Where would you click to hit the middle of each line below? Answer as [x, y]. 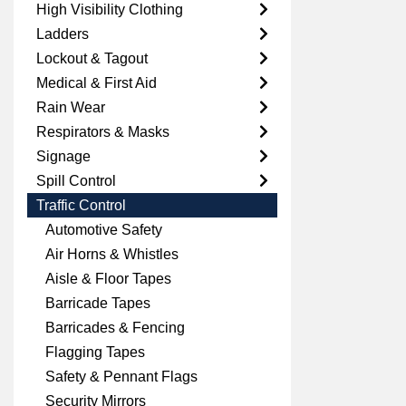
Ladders [63, 34]
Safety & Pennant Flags [121, 377]
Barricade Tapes [98, 303]
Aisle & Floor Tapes [108, 279]
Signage [63, 156]
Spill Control [76, 181]
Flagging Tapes [95, 352]
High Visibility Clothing [110, 10]
